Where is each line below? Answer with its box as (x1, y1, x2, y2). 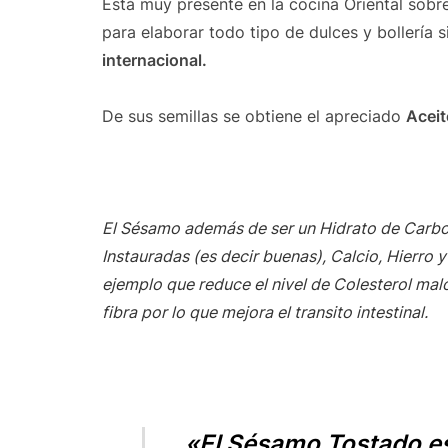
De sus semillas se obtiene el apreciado (102, 106, 406, 126)
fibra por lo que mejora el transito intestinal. (102, 302, 428, 322)
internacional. (102, 50, 207, 70)
